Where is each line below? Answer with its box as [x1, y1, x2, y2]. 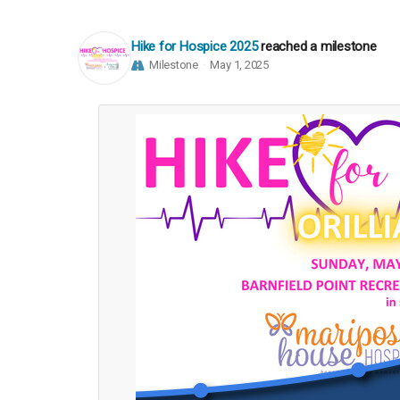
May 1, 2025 [210, 57, 270, 71]
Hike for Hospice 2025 [131, 37, 258, 54]
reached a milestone [261, 37, 377, 54]
